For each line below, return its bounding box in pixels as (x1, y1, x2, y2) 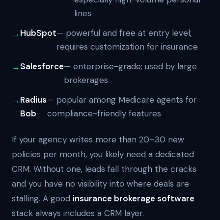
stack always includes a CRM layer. (12, 208, 144, 219)
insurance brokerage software (73, 193, 194, 204)
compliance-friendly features (47, 108, 162, 119)
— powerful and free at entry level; (56, 27, 192, 38)
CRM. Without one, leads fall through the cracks (12, 164, 196, 174)
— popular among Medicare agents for (47, 94, 197, 105)
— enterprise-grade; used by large (64, 61, 197, 72)
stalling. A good (12, 193, 70, 204)
